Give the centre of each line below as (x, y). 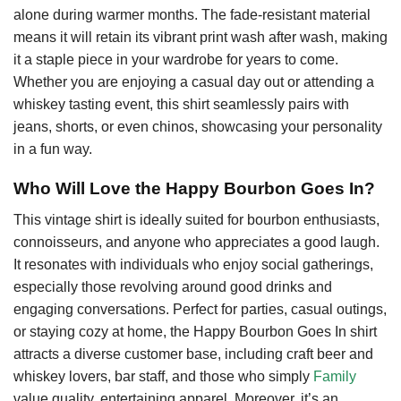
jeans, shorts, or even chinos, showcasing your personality (198, 126)
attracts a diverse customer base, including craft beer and (193, 354)
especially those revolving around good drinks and (173, 287)
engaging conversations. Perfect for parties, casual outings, (200, 310)
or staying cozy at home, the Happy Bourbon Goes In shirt (195, 332)
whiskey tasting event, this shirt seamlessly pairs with (181, 104)
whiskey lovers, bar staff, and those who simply (163, 377)
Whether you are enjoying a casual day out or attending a (194, 81)
